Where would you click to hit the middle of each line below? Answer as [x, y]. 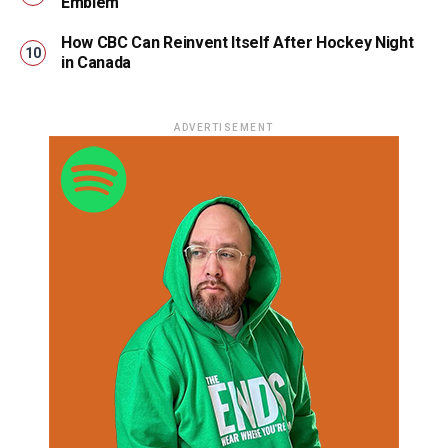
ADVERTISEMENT [224, 127]
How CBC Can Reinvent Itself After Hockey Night [237, 42]
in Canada [96, 62]
